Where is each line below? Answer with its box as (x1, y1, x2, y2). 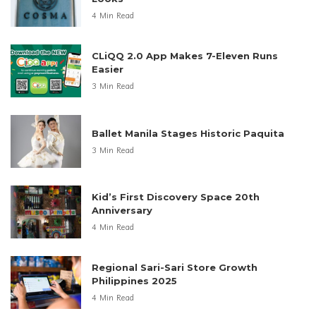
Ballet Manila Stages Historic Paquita (92, 127, 284, 139)
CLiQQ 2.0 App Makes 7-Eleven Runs (92, 50, 278, 62)
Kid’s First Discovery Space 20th (92, 191, 260, 203)
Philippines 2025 (92, 275, 177, 287)
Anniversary (92, 205, 152, 217)
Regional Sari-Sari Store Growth (92, 262, 257, 274)
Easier (92, 63, 123, 75)
